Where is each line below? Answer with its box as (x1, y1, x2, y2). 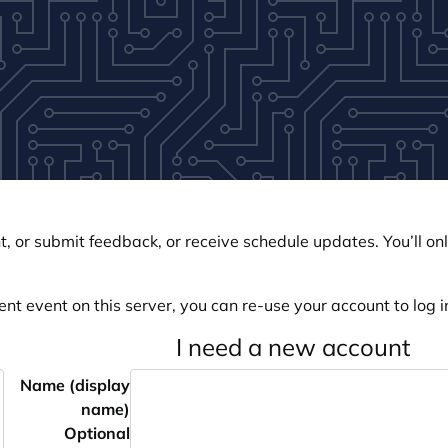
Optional (63, 423, 130, 443)
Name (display (19, 375, 130, 395)
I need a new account (175, 332, 410, 362)
